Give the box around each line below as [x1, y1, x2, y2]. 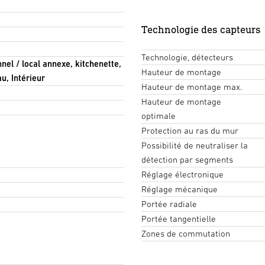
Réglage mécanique [141, 183, 218, 194]
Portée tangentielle [141, 213, 216, 224]
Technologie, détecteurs [141, 51, 233, 62]
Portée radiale [141, 198, 197, 209]
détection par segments [141, 154, 233, 164]
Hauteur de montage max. [141, 81, 242, 92]
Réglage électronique [141, 169, 224, 179]
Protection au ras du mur [141, 125, 238, 135]
